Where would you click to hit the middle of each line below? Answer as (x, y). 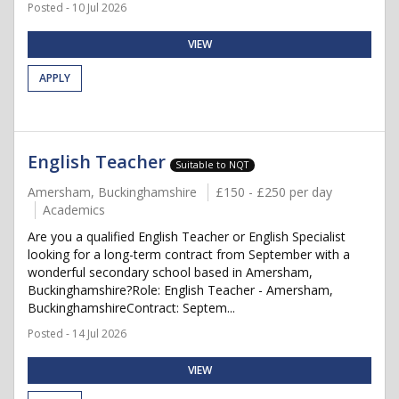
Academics (74, 210)
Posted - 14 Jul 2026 (77, 334)
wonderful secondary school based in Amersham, (170, 272)
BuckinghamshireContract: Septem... (131, 308)
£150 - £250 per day (274, 192)
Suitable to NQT (212, 165)
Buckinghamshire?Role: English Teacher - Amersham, (180, 290)
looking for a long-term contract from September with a (189, 254)
